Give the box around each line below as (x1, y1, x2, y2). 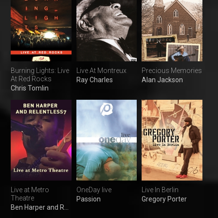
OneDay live (76, 186, 111, 194)
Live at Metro (11, 186, 49, 194)
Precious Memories (142, 67, 202, 75)
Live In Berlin (142, 186, 179, 194)
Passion (76, 195, 101, 203)
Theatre (11, 194, 34, 202)
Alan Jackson (142, 76, 183, 84)
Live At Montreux (76, 67, 127, 75)
